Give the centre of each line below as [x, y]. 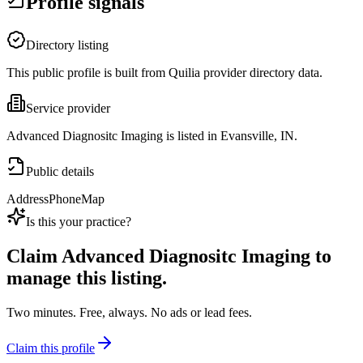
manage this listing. [87, 278]
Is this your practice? [79, 222]
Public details [60, 172]
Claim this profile [51, 348]
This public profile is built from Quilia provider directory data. [164, 73]
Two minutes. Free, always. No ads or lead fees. [129, 313]
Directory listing [67, 45]
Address [28, 199]
